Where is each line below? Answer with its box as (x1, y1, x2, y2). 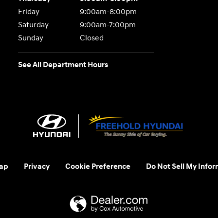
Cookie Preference (65, 162, 130, 171)
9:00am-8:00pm (79, 7, 137, 17)
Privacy (23, 162, 50, 171)
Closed (79, 34, 104, 43)
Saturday (18, 20, 49, 30)
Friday (18, 7, 40, 17)
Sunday (18, 34, 44, 43)
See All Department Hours (18, 60, 109, 70)
